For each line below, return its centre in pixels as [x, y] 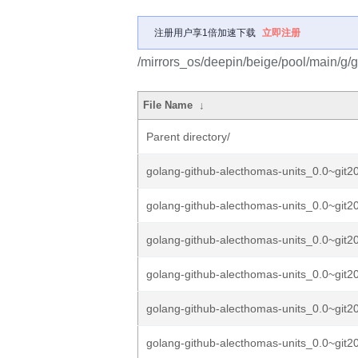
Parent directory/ [188, 137]
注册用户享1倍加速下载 [205, 33]
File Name [168, 105]
